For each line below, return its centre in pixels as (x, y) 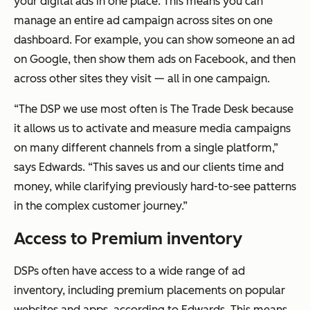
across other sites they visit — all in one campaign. (142, 79)
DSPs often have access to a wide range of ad (129, 271)
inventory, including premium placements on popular (149, 291)
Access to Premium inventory (128, 239)
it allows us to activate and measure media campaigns (152, 129)
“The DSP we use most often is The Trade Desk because (154, 109)
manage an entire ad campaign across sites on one (143, 21)
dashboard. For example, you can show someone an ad (154, 40)
